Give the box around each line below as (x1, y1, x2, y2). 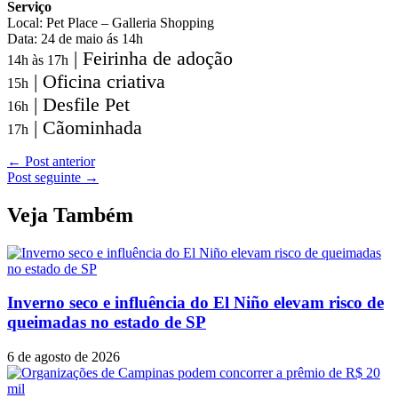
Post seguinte (7, 169, 84, 185)
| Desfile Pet (28, 92, 130, 115)
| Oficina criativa (28, 69, 165, 92)
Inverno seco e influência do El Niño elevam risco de (7, 293, 384, 313)
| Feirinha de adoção (68, 46, 233, 69)
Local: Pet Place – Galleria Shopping (7, 14, 214, 30)
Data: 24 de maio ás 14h (7, 30, 143, 46)
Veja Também (7, 203, 133, 227)
